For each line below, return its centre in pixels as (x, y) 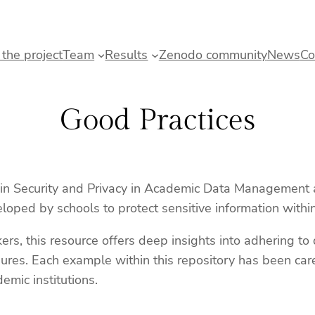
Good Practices (157, 120)
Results (127, 54)
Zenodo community (213, 54)
